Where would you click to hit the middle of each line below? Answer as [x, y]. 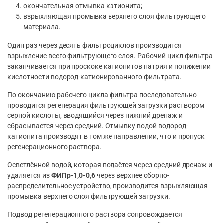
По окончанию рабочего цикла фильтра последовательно [102, 95]
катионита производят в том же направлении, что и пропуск [106, 137]
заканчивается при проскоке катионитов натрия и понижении [109, 66]
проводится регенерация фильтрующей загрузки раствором [106, 105]
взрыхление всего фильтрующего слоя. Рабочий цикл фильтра [110, 56]
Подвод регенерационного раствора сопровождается [95, 214]
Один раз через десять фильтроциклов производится [95, 46]
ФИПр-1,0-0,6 [73, 175]
